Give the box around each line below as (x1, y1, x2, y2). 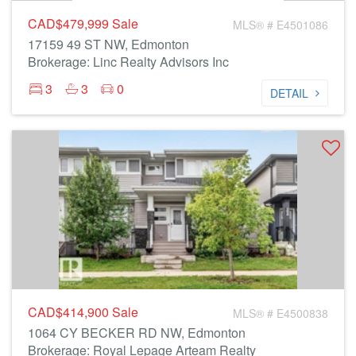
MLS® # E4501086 (233, 17, 328, 33)
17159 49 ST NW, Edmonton (28, 35, 189, 53)
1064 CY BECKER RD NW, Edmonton (28, 323, 246, 342)
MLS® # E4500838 (233, 305, 328, 321)
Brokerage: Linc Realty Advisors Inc (28, 52, 229, 71)
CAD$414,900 (28, 303, 112, 321)
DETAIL (270, 85, 308, 101)
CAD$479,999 (28, 14, 112, 33)
